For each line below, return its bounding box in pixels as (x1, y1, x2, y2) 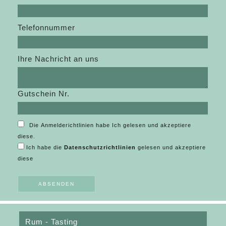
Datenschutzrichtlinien (64, 144, 136, 150)
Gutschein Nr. (18, 89, 70, 98)
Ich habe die (26, 144, 65, 150)
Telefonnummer (18, 23, 76, 32)
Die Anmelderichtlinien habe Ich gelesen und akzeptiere (29, 122, 192, 128)
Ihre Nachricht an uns (18, 54, 99, 63)
